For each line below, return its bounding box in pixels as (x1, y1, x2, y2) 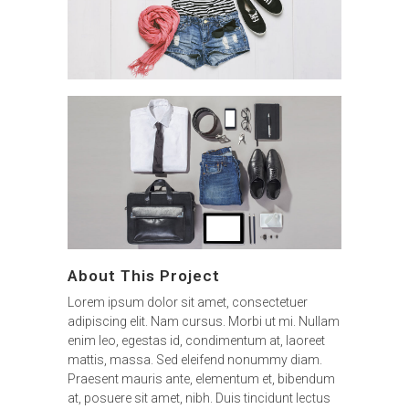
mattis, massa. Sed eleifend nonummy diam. (68, 352, 322, 368)
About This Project (68, 267, 220, 286)
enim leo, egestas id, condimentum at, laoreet (68, 333, 325, 349)
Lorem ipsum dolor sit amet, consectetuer (68, 295, 308, 310)
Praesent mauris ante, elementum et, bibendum (68, 372, 335, 387)
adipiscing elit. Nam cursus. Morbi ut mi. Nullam (68, 314, 340, 330)
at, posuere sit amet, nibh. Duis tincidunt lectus (68, 391, 330, 406)
